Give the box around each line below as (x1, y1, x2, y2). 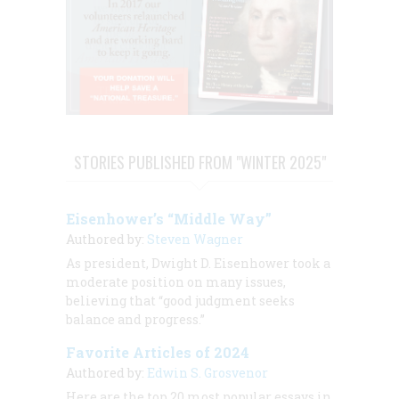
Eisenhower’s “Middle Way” (66, 209, 272, 229)
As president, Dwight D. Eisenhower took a (66, 255, 330, 273)
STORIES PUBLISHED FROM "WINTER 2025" (73, 151, 326, 175)
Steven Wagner (147, 231, 243, 248)
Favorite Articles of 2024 (66, 343, 249, 362)
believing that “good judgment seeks (66, 292, 295, 310)
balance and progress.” (66, 311, 205, 329)
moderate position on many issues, (66, 273, 286, 291)
